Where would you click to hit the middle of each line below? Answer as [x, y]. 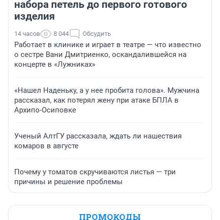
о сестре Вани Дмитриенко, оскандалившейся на [100, 55]
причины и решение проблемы [69, 182]
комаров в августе [46, 146]
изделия [35, 16]
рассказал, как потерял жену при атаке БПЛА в [96, 100]
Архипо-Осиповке [45, 110]
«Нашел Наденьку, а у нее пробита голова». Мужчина [107, 91]
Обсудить [97, 34]
